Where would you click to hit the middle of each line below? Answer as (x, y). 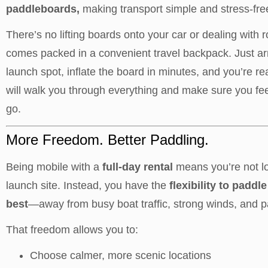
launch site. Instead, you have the (88, 185)
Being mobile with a (54, 167)
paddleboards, (44, 9)
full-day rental (138, 167)
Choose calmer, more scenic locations (121, 255)
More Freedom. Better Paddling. (107, 140)
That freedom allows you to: (72, 230)
